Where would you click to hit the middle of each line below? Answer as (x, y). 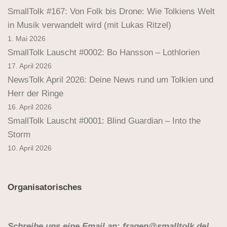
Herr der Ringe (35, 93)
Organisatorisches (45, 187)
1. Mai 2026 (27, 39)
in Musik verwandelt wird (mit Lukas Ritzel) (89, 25)
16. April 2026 (30, 107)
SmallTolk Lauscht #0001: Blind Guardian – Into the (104, 121)
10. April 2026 (30, 148)
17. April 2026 (30, 66)
